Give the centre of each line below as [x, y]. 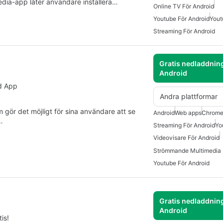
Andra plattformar [189, 96]
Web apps [188, 113]
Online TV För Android [184, 6]
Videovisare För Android [186, 138]
